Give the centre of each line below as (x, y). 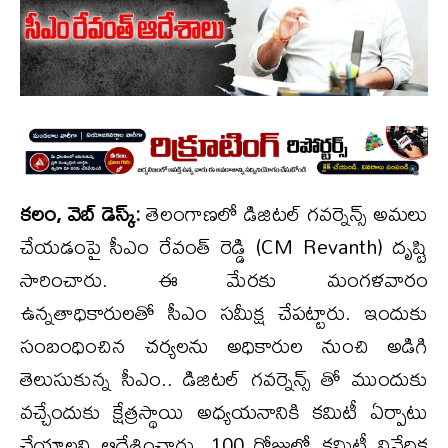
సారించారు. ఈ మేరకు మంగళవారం (224, 280)
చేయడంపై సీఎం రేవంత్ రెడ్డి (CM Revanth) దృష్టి (224, 247)
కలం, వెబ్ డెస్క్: (80, 214)
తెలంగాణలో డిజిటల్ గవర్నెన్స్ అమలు (284, 214)
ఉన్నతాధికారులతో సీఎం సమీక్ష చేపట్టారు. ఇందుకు (224, 313)
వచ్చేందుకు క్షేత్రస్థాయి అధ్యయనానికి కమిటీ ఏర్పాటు (224, 412)
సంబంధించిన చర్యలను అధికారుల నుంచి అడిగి (224, 346)
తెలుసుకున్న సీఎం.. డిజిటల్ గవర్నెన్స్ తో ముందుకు (224, 379)
